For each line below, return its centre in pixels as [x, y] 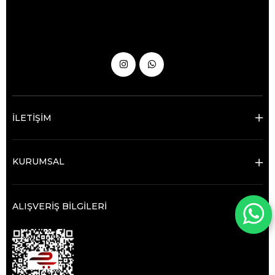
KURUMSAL [38, 161]
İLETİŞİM [32, 118]
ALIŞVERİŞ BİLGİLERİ [60, 206]
